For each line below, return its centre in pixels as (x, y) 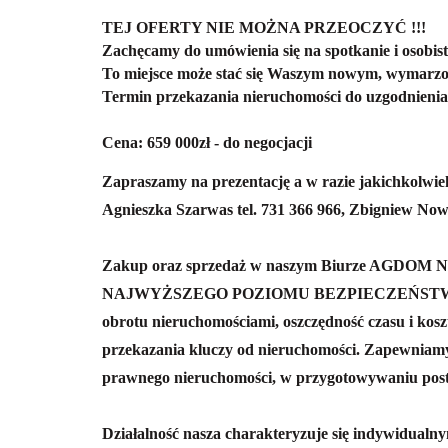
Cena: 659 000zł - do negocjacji (207, 142)
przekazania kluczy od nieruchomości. (233, 349)
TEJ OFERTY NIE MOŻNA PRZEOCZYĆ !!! (264, 27)
